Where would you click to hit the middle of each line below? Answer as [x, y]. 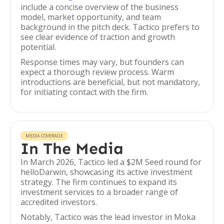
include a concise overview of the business [99, 7]
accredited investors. [59, 202]
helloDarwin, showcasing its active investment [106, 172]
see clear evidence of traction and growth [98, 37]
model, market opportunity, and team [91, 17]
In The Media [72, 148]
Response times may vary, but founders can [102, 62]
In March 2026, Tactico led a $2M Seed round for [111, 162]
